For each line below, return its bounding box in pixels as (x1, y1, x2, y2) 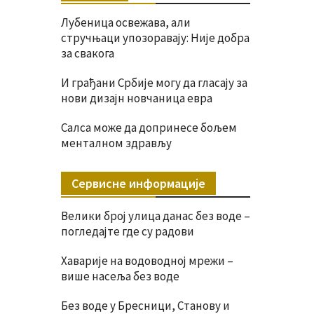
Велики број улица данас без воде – (61, 207, 250, 224)
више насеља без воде (61, 268, 179, 284)
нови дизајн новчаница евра (61, 90, 212, 106)
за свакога (61, 45, 114, 61)
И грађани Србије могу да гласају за (61, 74, 247, 90)
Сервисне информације (71, 175, 205, 191)
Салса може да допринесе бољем (61, 119, 237, 135)
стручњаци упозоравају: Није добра (61, 29, 250, 46)
